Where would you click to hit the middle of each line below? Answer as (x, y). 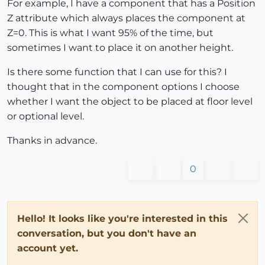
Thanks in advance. (52, 141)
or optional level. (46, 117)
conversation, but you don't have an (107, 234)
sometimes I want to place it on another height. (120, 48)
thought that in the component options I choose (123, 87)
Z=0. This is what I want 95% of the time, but (110, 33)
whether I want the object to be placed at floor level (130, 102)
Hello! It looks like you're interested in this (122, 219)
